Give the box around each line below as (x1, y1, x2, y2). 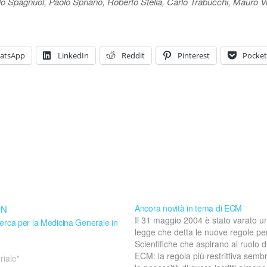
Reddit (122, 50, 145, 61)
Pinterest (178, 50, 210, 61)
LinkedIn (58, 50, 89, 61)
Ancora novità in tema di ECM (135, 202, 243, 214)
